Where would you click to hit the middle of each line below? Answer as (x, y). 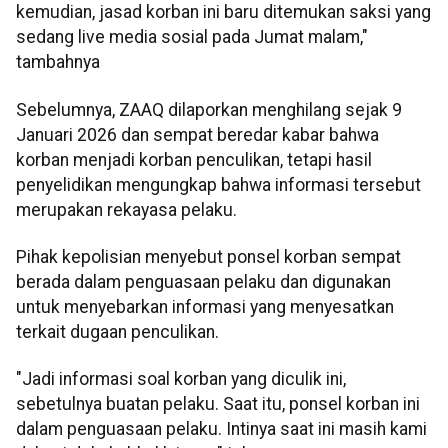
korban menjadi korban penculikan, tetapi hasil (194, 159)
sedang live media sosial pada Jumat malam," (192, 37)
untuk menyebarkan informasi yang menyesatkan (205, 307)
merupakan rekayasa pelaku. (126, 209)
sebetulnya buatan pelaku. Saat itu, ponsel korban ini (218, 404)
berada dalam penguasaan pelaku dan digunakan (203, 282)
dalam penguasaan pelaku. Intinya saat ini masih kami (221, 429)
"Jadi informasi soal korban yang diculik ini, (181, 379)
